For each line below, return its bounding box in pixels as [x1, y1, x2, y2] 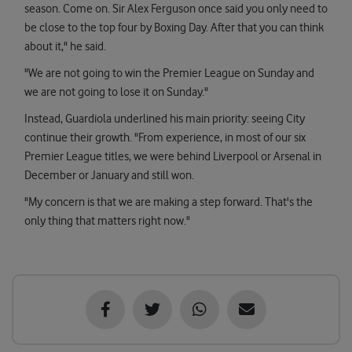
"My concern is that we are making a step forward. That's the [24, 195, 313, 210]
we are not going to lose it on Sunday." [24, 85, 208, 100]
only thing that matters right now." [24, 214, 190, 229]
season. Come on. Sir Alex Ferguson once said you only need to [24, 2, 328, 16]
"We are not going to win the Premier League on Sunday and [24, 66, 314, 81]
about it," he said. [24, 39, 106, 54]
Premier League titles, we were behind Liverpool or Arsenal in [24, 149, 321, 164]
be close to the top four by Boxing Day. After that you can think [24, 20, 324, 35]
